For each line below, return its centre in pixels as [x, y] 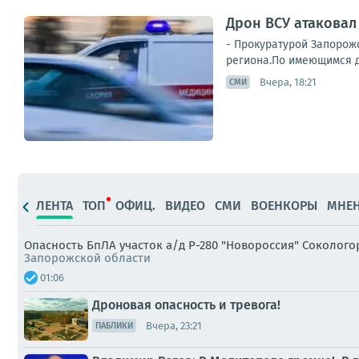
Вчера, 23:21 [174, 325]
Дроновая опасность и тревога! [186, 305]
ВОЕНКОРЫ [284, 205]
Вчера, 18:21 [288, 82]
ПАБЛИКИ [114, 326]
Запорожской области [87, 258]
